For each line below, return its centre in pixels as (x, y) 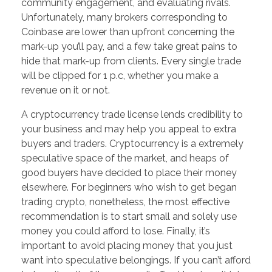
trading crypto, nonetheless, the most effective (125, 202)
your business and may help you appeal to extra (129, 129)
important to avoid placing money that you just (127, 246)
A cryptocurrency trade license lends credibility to (132, 115)
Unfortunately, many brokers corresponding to (124, 18)
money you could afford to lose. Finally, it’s (116, 231)
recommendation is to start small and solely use (129, 217)
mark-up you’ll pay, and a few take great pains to (129, 47)
